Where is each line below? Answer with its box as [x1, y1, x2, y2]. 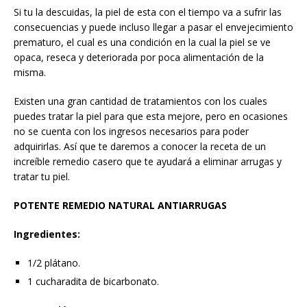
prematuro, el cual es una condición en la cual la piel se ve [14, 36, 271, 49]
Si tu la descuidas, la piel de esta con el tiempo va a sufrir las [14, 5, 282, 19]
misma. [14, 66, 46, 79]
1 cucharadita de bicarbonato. [27, 275, 159, 288]
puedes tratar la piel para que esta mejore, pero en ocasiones [14, 110, 288, 123]
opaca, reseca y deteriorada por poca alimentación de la [14, 51, 264, 64]
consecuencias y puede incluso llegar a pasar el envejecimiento [14, 21, 293, 34]
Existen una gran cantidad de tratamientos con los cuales [14, 95, 267, 108]
